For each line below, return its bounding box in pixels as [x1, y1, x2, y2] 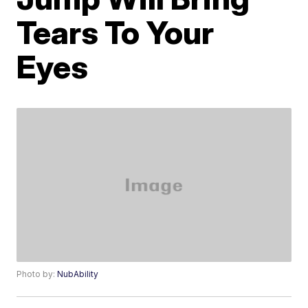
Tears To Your [16, 13, 214, 52]
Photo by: [16, 269, 58, 280]
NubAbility [57, 269, 99, 280]
